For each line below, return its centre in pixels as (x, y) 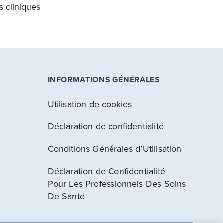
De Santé (66, 196)
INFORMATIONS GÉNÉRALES (104, 79)
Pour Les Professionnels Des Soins (117, 183)
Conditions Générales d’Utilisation (114, 149)
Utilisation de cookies (90, 104)
